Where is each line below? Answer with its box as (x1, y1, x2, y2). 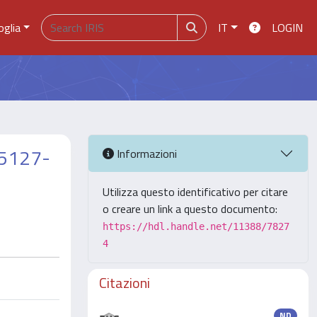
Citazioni (99, 272, 150, 294)
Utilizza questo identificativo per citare (103, 183, 288, 200)
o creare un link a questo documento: (103, 200, 277, 217)
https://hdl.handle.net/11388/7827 (103, 221, 289, 232)
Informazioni (114, 144, 177, 162)
